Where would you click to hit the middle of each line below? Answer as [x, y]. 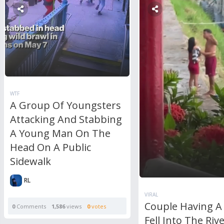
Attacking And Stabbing [66, 119]
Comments [30, 206]
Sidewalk [30, 161]
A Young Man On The [60, 133]
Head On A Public [50, 147]
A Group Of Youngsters [65, 105]
